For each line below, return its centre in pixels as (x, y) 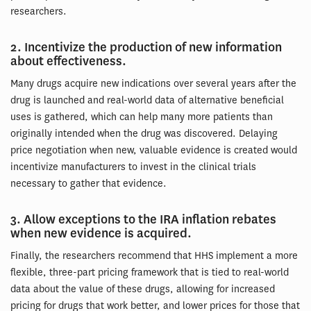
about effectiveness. (71, 62)
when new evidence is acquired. (103, 234)
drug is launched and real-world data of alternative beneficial (147, 101)
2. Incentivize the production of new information (146, 48)
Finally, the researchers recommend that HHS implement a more (154, 256)
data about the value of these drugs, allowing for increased (143, 289)
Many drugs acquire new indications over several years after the (153, 84)
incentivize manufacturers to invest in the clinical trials (133, 167)
